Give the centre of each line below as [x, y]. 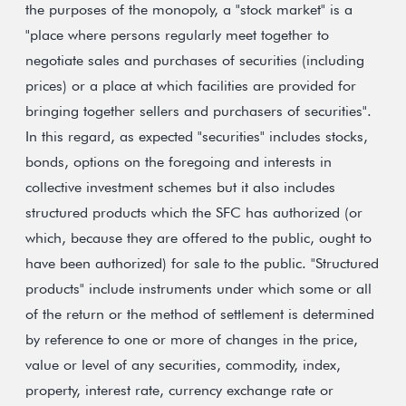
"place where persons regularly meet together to [177, 35]
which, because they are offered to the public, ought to [198, 238]
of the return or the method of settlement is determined [200, 314]
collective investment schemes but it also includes [180, 187]
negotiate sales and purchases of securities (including [195, 60]
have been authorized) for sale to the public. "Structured [202, 263]
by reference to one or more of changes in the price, [192, 339]
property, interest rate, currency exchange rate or [179, 390]
